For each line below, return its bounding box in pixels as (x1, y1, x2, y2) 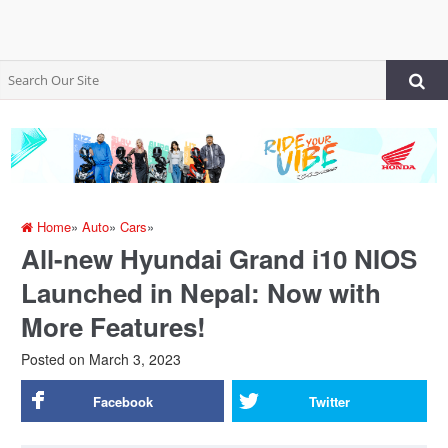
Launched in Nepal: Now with (21, 273, 382, 311)
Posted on (21, 348, 86, 369)
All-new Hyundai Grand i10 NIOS (21, 239, 418, 277)
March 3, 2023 (85, 348, 182, 369)
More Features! (21, 307, 207, 345)
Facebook (92, 391, 153, 411)
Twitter (308, 391, 350, 411)
